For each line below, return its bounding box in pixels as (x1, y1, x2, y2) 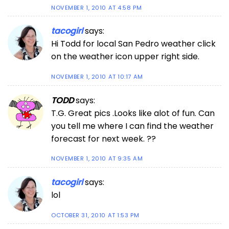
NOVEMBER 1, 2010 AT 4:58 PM (51, 3, 142, 12)
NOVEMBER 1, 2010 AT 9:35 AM (51, 154, 143, 163)
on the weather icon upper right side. (51, 51, 199, 63)
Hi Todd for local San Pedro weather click (51, 38, 216, 50)
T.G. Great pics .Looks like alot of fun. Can (51, 107, 215, 119)
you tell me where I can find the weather (51, 120, 214, 132)
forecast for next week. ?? (51, 132, 156, 145)
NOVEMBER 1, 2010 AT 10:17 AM (51, 72, 143, 81)
